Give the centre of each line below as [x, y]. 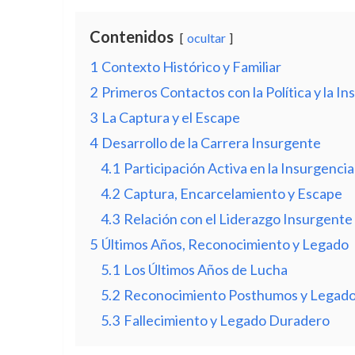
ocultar [206, 38]
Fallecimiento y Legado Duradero [226, 320]
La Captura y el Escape [170, 117]
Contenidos [131, 36]
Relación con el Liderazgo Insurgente [238, 219]
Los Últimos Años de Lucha [205, 269]
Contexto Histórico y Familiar [191, 67]
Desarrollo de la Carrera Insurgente [211, 143]
